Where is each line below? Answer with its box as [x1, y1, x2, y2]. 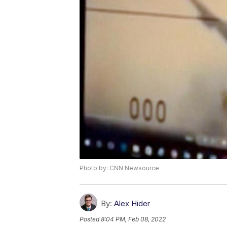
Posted [80, 215, 101, 223]
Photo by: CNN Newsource [80, 164, 159, 172]
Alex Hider [114, 198, 150, 208]
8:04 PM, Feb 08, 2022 [101, 215, 166, 223]
